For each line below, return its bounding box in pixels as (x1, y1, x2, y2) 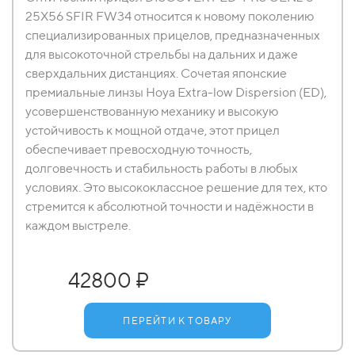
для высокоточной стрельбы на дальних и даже (25, 47, 298, 62)
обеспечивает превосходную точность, (25, 142, 252, 157)
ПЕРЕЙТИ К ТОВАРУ (123, 315, 232, 326)
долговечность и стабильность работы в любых (25, 161, 298, 176)
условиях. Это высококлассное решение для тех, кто (25, 180, 327, 195)
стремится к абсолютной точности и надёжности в (25, 199, 314, 214)
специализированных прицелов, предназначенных (25, 28, 320, 43)
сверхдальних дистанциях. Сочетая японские (25, 66, 287, 81)
